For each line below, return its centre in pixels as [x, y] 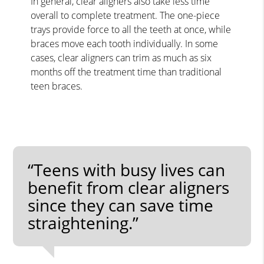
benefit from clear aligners [129, 187]
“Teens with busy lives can [127, 169]
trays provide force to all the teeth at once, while [131, 29]
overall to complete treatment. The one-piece [126, 15]
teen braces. [57, 86]
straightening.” [83, 222]
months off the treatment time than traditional [126, 72]
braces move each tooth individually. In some [125, 43]
